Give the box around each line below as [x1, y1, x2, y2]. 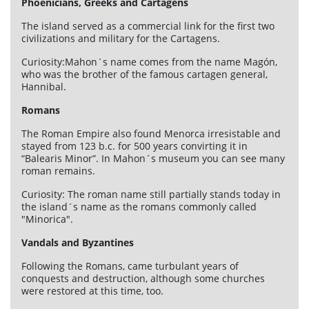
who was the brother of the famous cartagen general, [21, 68, 268, 81]
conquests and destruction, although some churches [21, 272, 265, 286]
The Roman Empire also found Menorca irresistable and [21, 127, 281, 141]
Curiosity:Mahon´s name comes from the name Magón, [21, 55, 277, 69]
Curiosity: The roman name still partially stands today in [21, 188, 281, 201]
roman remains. [21, 164, 95, 178]
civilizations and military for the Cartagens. [21, 32, 220, 46]
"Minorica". [21, 212, 73, 226]
